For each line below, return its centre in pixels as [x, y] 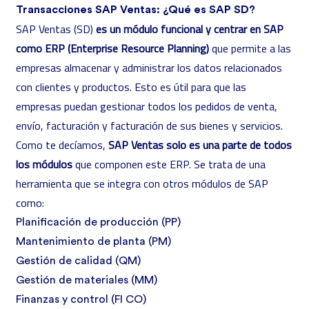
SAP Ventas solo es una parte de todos [200, 145]
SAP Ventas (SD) [56, 29]
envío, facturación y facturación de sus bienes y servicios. [149, 126]
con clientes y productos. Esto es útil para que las [131, 87]
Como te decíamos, [62, 145]
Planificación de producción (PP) [98, 222]
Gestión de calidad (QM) [78, 261]
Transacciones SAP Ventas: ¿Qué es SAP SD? [136, 10]
